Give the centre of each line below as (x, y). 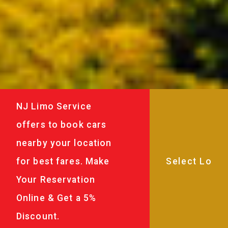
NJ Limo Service (54, 106)
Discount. (38, 216)
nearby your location (64, 143)
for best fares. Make (63, 161)
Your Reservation (56, 179)
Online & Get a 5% (56, 198)
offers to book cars (62, 124)
